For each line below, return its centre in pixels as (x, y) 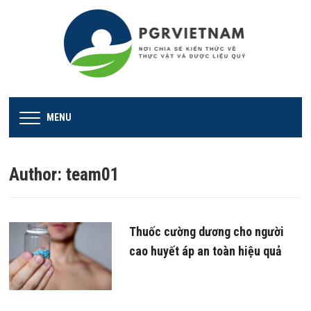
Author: (38, 174)
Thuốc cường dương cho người (206, 231)
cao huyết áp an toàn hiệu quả (205, 251)
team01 (93, 174)
